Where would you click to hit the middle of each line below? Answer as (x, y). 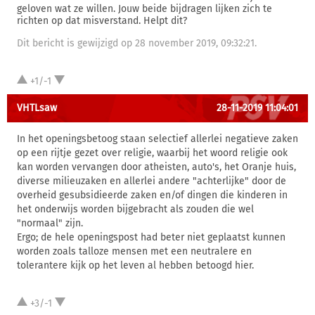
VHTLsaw (37, 108)
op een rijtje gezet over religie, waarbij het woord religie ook (152, 153)
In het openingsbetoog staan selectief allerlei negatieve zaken (157, 139)
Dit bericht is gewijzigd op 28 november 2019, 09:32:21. (137, 43)
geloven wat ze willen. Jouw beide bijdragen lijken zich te (144, 9)
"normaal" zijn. (50, 223)
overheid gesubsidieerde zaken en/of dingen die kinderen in (152, 195)
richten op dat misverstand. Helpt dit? (102, 21)
